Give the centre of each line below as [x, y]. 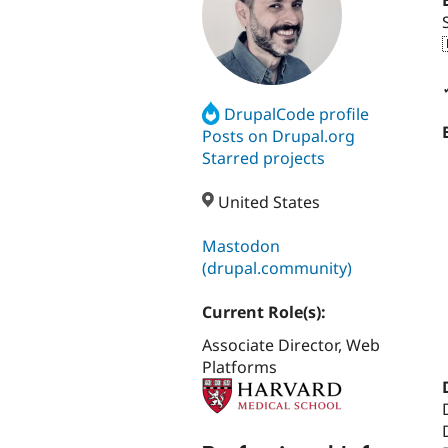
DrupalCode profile [297, 113]
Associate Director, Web [291, 345]
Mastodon [241, 246]
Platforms [239, 367]
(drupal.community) [277, 268]
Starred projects [263, 157]
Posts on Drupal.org [278, 135]
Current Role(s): [266, 312]
